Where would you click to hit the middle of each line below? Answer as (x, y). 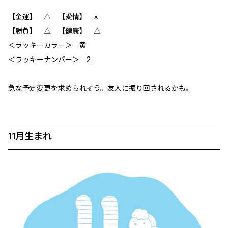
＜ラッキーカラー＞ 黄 (47, 45)
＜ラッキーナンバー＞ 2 (49, 60)
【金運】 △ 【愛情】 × (53, 17)
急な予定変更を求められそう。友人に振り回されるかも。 (101, 88)
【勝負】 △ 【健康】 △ (54, 31)
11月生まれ (30, 136)
